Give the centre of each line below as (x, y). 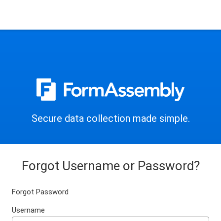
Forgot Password (40, 192)
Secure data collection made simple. (110, 119)
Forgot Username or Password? (110, 166)
